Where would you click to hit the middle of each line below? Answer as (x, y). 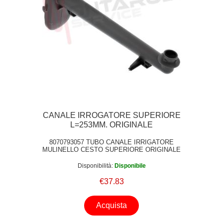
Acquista (111, 205)
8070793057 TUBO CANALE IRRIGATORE (111, 142)
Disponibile (130, 166)
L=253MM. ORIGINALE (111, 125)
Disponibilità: (95, 166)
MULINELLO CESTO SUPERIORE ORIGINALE (111, 150)
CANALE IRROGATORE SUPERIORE (111, 115)
